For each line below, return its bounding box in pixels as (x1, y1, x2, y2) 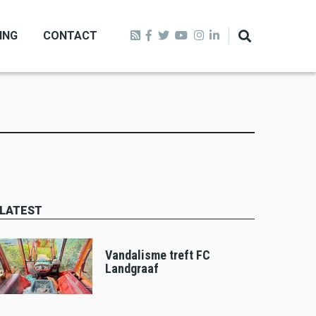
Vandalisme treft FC (105, 247, 210, 262)
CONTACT (43, 29, 97, 43)
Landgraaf (105, 260, 159, 276)
